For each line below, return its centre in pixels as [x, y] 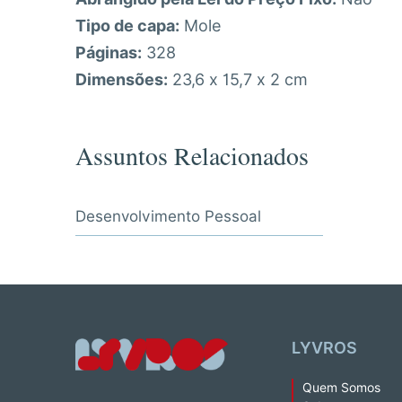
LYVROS [324, 348]
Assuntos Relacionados [192, 162]
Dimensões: [122, 79]
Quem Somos [341, 388]
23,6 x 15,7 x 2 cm [238, 79]
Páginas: [109, 52]
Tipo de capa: [127, 25]
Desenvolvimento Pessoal [168, 216]
